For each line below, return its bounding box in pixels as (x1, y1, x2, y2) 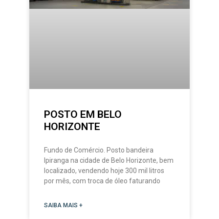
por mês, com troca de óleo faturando (44, 177, 160, 185)
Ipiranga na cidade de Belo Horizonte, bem (44, 156, 174, 165)
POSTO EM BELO (44, 109, 122, 121)
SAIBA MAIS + (44, 202, 83, 209)
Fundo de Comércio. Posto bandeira (44, 146, 153, 154)
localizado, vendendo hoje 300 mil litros (44, 167, 164, 175)
